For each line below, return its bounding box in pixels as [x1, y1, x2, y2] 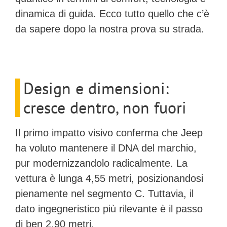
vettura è [15, 172, 58, 184]
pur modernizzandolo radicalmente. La [15, 157, 187, 169]
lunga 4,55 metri [58, 172, 131, 184]
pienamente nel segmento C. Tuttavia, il [15, 187, 194, 199]
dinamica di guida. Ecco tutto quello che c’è [15, 8, 209, 20]
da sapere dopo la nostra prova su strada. [15, 23, 204, 35]
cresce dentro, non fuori [23, 96, 186, 118]
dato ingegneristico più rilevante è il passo [15, 203, 203, 214]
